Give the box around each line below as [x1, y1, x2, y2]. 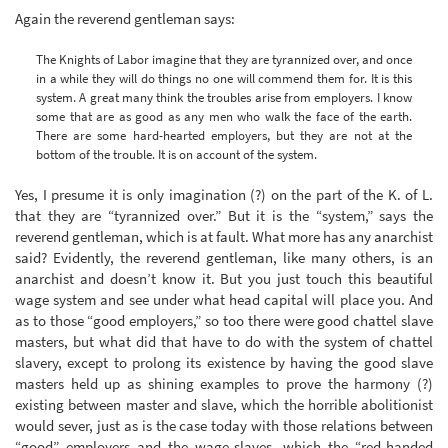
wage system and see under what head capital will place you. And [15, 290, 433, 310]
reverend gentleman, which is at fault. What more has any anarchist [15, 227, 433, 247]
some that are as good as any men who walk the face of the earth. [36, 107, 412, 125]
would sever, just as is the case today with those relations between [15, 416, 433, 436]
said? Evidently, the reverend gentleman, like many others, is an [15, 248, 433, 268]
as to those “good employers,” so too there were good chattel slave [15, 311, 433, 331]
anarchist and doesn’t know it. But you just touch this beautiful [15, 269, 433, 289]
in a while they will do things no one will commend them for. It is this [36, 69, 412, 87]
